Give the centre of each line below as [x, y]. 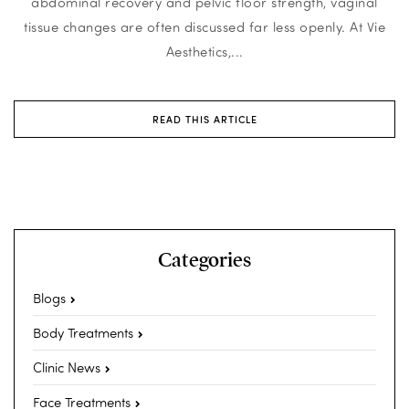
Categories [204, 260]
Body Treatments [83, 333]
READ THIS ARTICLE [204, 120]
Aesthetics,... [204, 52]
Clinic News [67, 367]
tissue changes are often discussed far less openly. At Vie [204, 27]
